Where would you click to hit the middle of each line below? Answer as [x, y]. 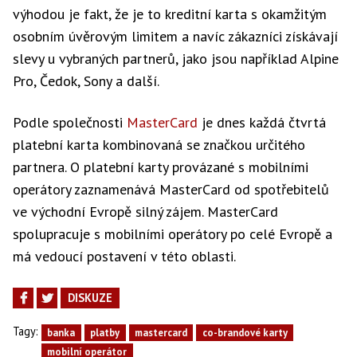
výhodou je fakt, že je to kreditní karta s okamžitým [170, 14]
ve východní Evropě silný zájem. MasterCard [145, 212]
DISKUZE [90, 298]
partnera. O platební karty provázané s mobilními [161, 167]
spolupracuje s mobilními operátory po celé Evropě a [173, 234]
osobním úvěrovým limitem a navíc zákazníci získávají [175, 36]
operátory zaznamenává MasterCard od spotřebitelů [171, 189]
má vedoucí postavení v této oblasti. [124, 256]
